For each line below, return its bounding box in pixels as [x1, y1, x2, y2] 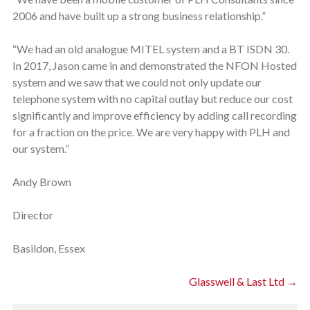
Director [12, 208, 53, 221]
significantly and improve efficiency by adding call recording [12, 109, 297, 122]
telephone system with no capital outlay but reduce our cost [12, 92, 293, 105]
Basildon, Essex [12, 241, 85, 255]
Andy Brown [12, 175, 71, 188]
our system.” [12, 142, 69, 155]
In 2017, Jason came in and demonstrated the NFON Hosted [12, 59, 297, 72]
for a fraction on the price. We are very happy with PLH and [12, 125, 290, 138]
